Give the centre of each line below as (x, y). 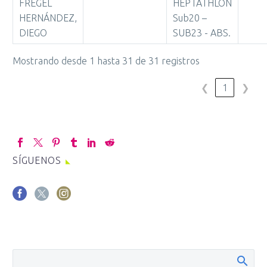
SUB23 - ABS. (202, 33)
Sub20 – (190, 18)
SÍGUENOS (37, 160)
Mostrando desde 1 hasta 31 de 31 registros (106, 61)
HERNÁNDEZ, (48, 18)
